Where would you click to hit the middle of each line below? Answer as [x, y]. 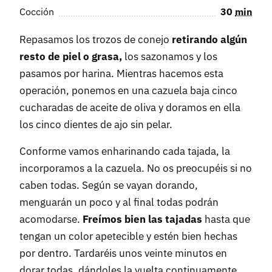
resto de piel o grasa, [71, 57]
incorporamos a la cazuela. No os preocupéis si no [136, 168]
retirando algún [209, 40]
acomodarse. [51, 219]
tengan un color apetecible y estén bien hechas [128, 236]
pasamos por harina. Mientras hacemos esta [121, 74]
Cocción [37, 12]
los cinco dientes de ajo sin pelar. [96, 125]
